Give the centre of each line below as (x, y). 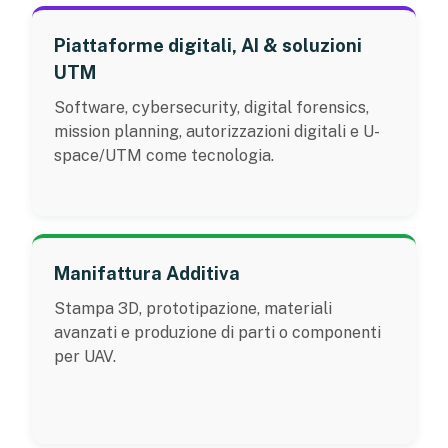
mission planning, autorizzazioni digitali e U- (217, 131)
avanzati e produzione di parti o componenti (217, 332)
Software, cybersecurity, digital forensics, (211, 107)
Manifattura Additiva (147, 273)
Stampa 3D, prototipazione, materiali (193, 308)
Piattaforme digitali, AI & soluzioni (208, 45)
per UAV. (85, 356)
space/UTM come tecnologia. (164, 155)
